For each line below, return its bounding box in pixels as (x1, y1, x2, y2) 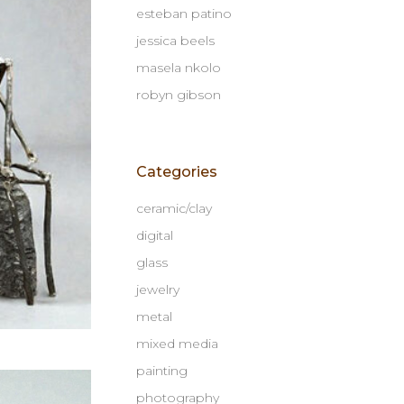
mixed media (136, 335, 218, 352)
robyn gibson (136, 87, 221, 103)
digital (136, 227, 173, 243)
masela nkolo (136, 60, 221, 76)
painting (136, 363, 188, 379)
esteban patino (136, 5, 232, 22)
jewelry (136, 281, 179, 298)
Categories (136, 163, 217, 180)
